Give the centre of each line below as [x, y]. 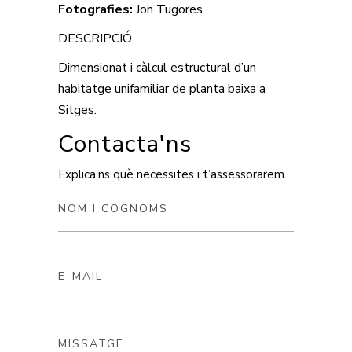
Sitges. [77, 110]
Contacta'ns [125, 144]
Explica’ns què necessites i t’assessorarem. [172, 174]
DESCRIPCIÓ [95, 38]
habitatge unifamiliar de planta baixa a [162, 88]
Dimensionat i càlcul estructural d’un [157, 67]
